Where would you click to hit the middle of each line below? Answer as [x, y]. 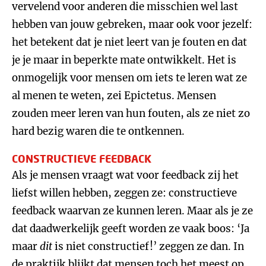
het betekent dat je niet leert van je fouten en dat [129, 42]
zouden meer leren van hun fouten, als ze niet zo [131, 113]
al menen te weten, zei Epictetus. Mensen [114, 96]
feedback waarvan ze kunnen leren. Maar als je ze [132, 211]
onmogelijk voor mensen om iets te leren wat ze [129, 78]
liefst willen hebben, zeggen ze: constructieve [124, 193]
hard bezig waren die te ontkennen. [98, 131]
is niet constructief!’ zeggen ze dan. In [148, 246]
